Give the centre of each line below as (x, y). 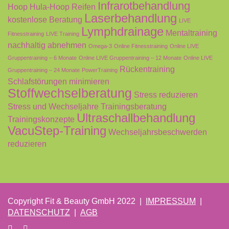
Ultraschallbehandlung (136, 118)
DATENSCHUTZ (39, 213)
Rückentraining (147, 69)
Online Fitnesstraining (141, 46)
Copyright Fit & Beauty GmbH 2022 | (77, 201)
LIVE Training (63, 34)
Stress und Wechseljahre (53, 107)
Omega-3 (100, 46)
